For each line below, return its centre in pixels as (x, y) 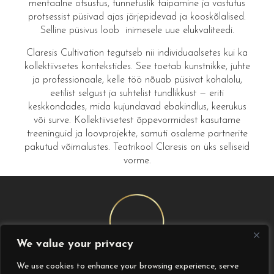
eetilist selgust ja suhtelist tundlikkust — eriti (137, 93)
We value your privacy (75, 244)
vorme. (137, 161)
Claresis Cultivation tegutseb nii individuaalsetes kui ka (137, 53)
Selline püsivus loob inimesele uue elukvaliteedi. (137, 31)
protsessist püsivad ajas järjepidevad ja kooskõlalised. (137, 17)
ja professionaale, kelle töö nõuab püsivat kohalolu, (137, 80)
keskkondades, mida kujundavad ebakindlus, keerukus (137, 107)
